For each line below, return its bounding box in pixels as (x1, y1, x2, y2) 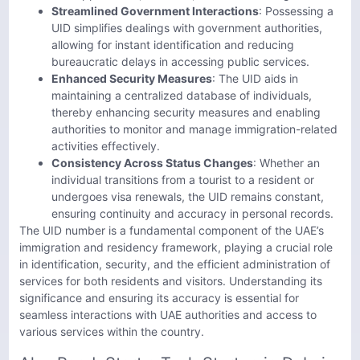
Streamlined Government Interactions (51, 3, 259, 18)
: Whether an (253, 155, 320, 170)
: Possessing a (259, 3, 333, 18)
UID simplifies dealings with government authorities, (51, 20, 322, 35)
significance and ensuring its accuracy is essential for (19, 290, 299, 305)
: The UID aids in (212, 71, 298, 85)
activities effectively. (51, 138, 160, 153)
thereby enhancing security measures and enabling (51, 104, 321, 119)
